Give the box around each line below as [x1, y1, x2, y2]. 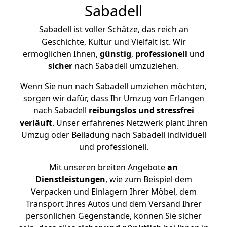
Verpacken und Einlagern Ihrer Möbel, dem [30, 186, 197, 197]
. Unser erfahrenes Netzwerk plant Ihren [52, 117, 208, 128]
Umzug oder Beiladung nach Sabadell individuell [21, 129, 206, 140]
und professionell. [79, 141, 148, 153]
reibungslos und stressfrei [88, 105, 194, 116]
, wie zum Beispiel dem [105, 174, 192, 185]
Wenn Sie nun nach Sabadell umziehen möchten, [20, 81, 207, 92]
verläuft [19, 117, 52, 128]
